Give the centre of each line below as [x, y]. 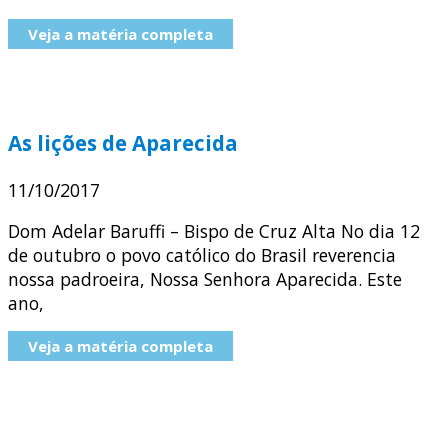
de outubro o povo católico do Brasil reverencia [202, 255]
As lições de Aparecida [123, 143]
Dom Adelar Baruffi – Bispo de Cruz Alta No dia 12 [214, 231]
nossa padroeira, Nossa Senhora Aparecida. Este [205, 279]
